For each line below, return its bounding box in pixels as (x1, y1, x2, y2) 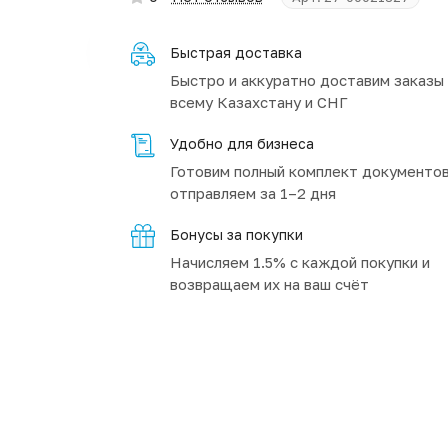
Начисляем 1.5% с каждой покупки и (169, 253, 430, 271)
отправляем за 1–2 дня (169, 184, 336, 202)
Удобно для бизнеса (169, 135, 314, 152)
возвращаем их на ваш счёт (169, 275, 369, 293)
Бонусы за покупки (169, 226, 303, 243)
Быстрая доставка (169, 44, 302, 61)
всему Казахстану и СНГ (169, 93, 348, 111)
